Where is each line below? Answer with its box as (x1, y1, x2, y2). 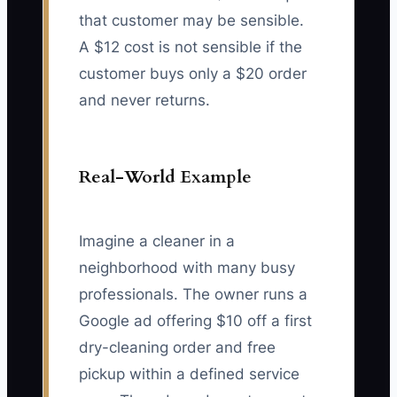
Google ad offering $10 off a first (79, 312, 312, 331)
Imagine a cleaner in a (79, 232, 235, 251)
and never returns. (79, 91, 210, 110)
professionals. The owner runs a (79, 285, 307, 304)
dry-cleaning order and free (79, 339, 276, 357)
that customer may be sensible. (79, 12, 304, 30)
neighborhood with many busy (79, 259, 295, 277)
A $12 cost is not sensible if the (79, 38, 302, 57)
